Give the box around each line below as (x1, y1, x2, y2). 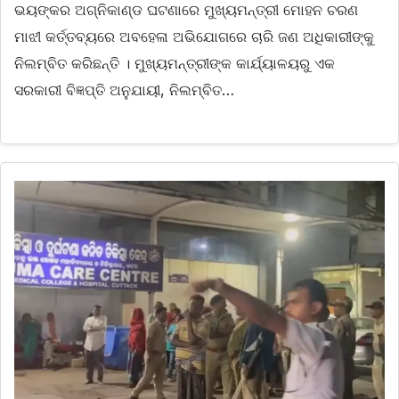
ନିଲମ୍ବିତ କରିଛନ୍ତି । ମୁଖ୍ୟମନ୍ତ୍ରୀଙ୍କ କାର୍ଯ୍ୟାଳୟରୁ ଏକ (14, 53, 335, 72)
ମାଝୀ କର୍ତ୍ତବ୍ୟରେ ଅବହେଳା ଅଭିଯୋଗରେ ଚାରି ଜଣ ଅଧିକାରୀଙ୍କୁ (14, 27, 374, 45)
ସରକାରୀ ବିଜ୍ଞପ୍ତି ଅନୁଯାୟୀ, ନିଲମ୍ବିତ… (14, 80, 234, 99)
